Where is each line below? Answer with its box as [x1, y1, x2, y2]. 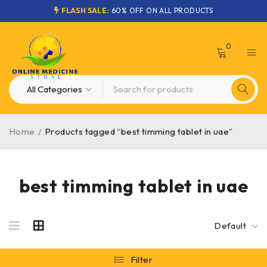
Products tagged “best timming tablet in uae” [45, 126, 233, 137]
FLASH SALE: [61, 6, 110, 15]
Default [214, 220, 246, 231]
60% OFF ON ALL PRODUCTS [109, 6, 213, 15]
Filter [130, 254, 153, 265]
